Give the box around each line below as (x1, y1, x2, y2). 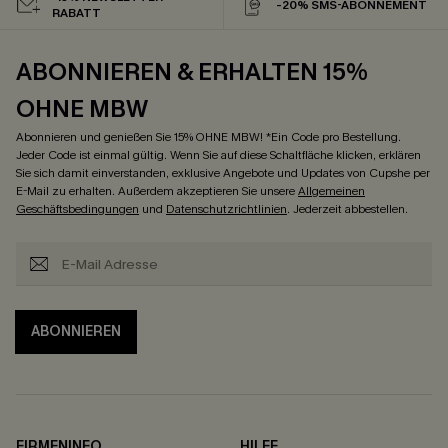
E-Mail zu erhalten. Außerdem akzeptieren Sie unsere (16, 183, 298, 200)
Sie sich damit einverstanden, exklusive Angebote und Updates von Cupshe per (16, 165, 430, 182)
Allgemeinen (298, 183, 365, 200)
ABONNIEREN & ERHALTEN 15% (16, 56, 368, 89)
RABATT (52, 5, 101, 22)
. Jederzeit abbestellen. (287, 201, 408, 218)
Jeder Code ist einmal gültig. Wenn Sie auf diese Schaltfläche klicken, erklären (16, 147, 421, 164)
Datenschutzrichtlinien (166, 201, 287, 218)
